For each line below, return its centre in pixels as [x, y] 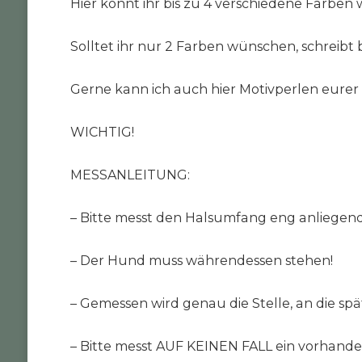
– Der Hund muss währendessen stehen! [201, 260]
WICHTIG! [102, 132]
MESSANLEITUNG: [130, 175]
